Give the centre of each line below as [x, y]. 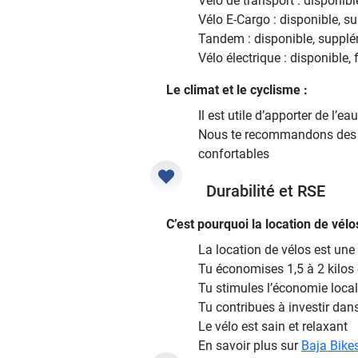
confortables [234, 153]
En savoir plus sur [250, 345]
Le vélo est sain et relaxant [273, 326]
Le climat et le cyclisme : [237, 89]
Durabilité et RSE [266, 191]
